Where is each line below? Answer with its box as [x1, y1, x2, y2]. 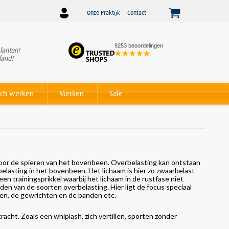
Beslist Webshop [111, 46, 161, 54]
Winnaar [87, 46, 111, 54]
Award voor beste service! [87, 54, 165, 62]
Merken [59, 89, 84, 98]
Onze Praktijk [86, 9, 120, 16]
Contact [127, 9, 146, 16]
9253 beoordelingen [114, 42, 163, 49]
